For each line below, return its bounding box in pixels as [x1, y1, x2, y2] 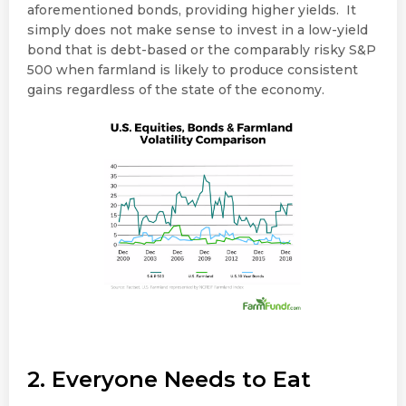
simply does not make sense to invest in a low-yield [27, 21, 368, 38]
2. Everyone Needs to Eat [27, 365, 311, 392]
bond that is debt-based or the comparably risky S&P [27, 41, 376, 58]
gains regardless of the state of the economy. [27, 81, 324, 98]
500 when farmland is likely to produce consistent [27, 61, 358, 78]
